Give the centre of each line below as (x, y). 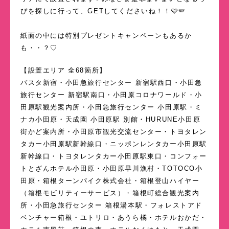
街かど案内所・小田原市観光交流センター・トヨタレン (114, 132)
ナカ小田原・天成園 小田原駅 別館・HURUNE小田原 (111, 120)
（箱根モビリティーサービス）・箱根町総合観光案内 (110, 193)
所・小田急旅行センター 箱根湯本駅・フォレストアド (111, 205)
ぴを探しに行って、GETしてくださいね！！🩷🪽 (103, 11)
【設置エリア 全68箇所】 (64, 71)
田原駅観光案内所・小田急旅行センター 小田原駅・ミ (112, 107)
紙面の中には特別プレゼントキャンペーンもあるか (106, 36)
